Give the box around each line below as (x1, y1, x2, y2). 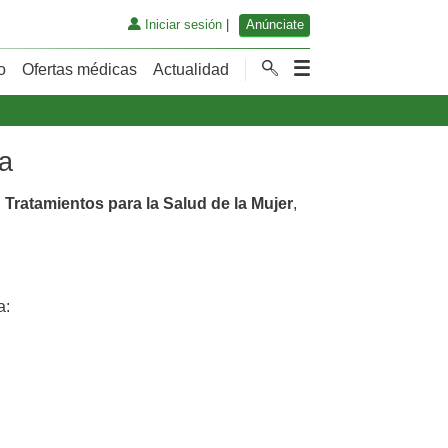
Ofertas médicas (22, 60, 137, 78)
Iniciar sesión (140, 17, 222, 33)
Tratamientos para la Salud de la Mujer (5, 194, 293, 212)
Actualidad (153, 60, 229, 78)
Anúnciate (245, 17, 304, 33)
